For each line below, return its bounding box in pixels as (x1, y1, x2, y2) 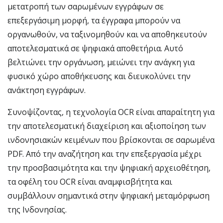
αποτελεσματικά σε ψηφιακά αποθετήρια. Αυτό (7, 43, 183, 54)
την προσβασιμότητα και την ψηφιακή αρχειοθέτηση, (7, 162, 211, 173)
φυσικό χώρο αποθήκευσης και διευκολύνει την (7, 71, 191, 82)
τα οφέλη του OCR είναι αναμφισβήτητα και (7, 176, 172, 187)
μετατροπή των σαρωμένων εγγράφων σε (7, 1, 164, 12)
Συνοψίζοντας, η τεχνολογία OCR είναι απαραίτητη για (7, 107, 215, 117)
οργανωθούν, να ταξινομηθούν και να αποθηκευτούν (7, 29, 207, 40)
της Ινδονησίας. (7, 204, 67, 215)
